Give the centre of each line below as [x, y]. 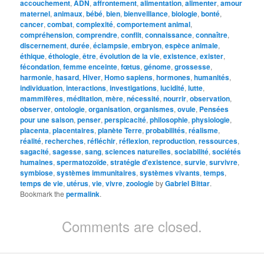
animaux [68, 13]
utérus [78, 183]
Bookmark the [43, 193]
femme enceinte [90, 66]
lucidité [173, 88]
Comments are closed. [132, 226]
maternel [35, 13]
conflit [131, 34]
